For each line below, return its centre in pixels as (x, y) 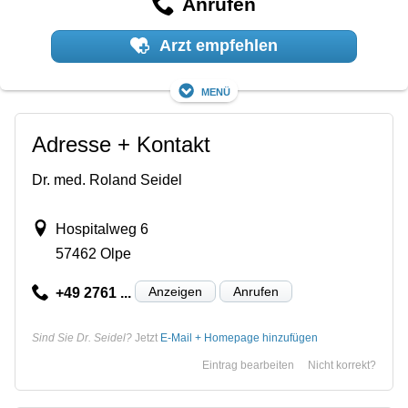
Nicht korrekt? (342, 365)
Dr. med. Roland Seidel (107, 179)
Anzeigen (175, 291)
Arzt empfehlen (217, 46)
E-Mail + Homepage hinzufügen (239, 337)
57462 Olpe (93, 253)
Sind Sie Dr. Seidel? (82, 337)
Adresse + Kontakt (121, 144)
